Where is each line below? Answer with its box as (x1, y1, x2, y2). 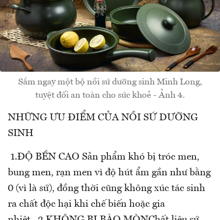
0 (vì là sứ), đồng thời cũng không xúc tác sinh (8, 184, 205, 194)
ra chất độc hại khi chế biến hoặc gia (8, 199, 165, 210)
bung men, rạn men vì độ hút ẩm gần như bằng (8, 168, 211, 178)
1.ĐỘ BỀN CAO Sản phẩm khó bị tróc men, (8, 152, 199, 163)
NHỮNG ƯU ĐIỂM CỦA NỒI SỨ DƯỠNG (8, 113, 198, 123)
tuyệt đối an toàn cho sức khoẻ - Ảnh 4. (35, 91, 185, 100)
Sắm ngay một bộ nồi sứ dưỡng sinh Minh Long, (18, 78, 202, 87)
